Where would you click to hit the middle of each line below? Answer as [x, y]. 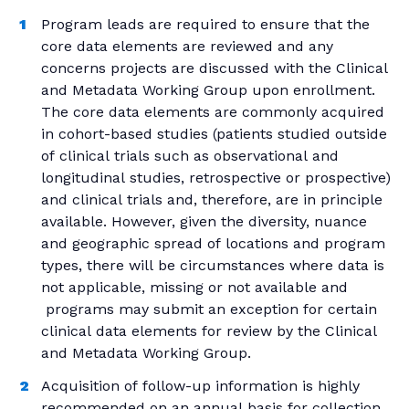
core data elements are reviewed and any [187, 46]
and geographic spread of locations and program [213, 243]
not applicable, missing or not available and [194, 287]
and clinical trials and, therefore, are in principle [212, 199]
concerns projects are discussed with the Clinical [215, 68]
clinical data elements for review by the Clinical [209, 330]
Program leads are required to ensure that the [205, 24]
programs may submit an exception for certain [209, 309]
